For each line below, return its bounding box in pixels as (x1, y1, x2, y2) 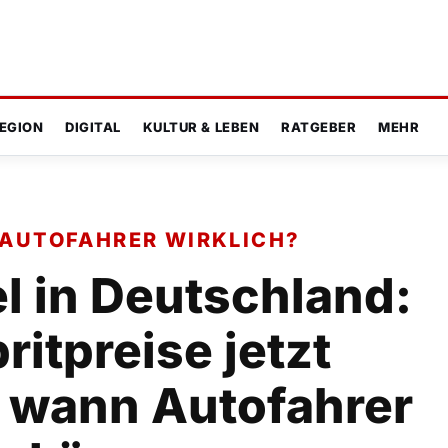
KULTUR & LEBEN (142, 119, 260, 136)
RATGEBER (281, 119, 357, 136)
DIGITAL (65, 119, 121, 136)
